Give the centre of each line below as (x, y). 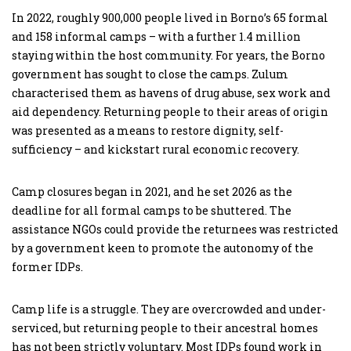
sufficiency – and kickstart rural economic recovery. (156, 149)
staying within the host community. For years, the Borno (168, 55)
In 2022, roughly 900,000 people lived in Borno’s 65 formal (170, 17)
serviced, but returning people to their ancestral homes (165, 327)
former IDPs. (47, 266)
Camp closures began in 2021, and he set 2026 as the (152, 191)
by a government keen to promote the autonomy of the (163, 248)
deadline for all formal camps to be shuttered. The (152, 210)
